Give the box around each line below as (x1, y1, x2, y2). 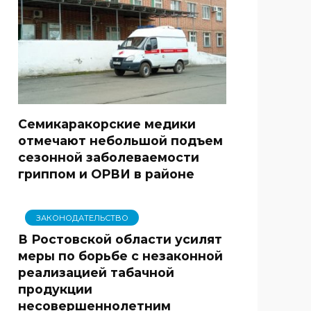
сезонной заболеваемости (18, 149, 199, 165)
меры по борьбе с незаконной (18, 248, 223, 263)
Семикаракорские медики (18, 116, 196, 131)
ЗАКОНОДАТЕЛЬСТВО (35, 212, 128, 223)
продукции (18, 281, 92, 296)
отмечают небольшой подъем (18, 133, 223, 148)
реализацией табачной (18, 264, 174, 280)
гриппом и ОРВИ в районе (18, 166, 194, 181)
